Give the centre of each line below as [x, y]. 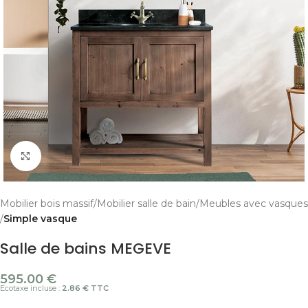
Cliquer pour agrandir [91, 156]
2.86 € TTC [84, 288]
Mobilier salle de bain [146, 203]
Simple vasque [40, 218]
